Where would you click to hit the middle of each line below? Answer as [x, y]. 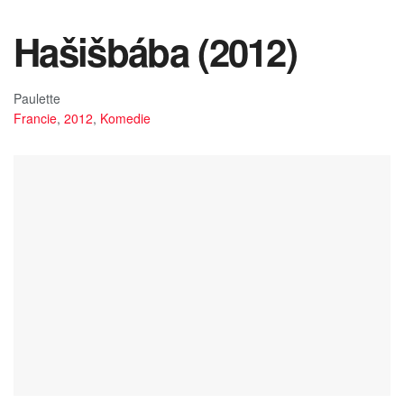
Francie [35, 118]
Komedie [125, 118]
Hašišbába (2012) [156, 51]
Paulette [37, 98]
